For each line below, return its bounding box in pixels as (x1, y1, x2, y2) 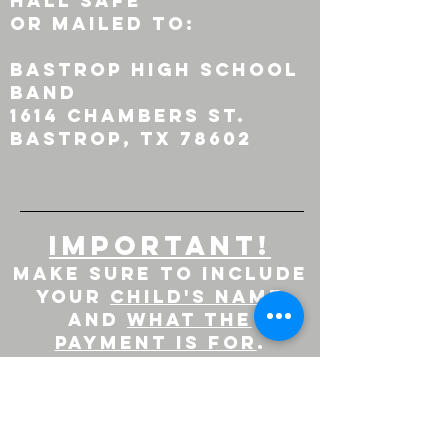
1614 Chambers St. (10, 104, 254, 127)
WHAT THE (127, 308, 252, 331)
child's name (110, 285, 284, 308)
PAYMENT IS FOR (54, 331, 257, 354)
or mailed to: (10, 12, 195, 35)
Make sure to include (12, 262, 308, 285)
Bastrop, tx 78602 (10, 127, 253, 150)
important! (49, 228, 271, 262)
